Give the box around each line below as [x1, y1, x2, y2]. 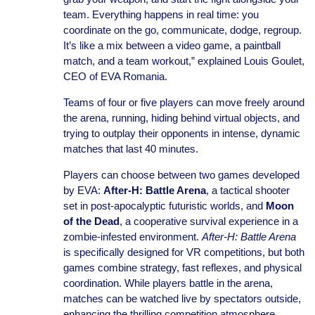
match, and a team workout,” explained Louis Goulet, [63, 55, 304, 67]
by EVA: [63, 184, 103, 196]
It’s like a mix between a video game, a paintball [63, 39, 281, 51]
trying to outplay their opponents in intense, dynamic [63, 127, 300, 139]
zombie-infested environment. [63, 231, 202, 243]
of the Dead [63, 215, 120, 227]
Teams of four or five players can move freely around [63, 96, 304, 108]
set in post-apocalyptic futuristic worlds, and [63, 200, 266, 212]
